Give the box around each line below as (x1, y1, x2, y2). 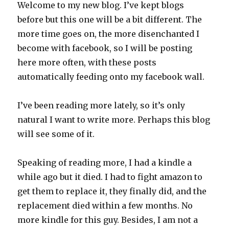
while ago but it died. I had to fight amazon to (17, 172, 203, 182)
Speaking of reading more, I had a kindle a (17, 157, 192, 168)
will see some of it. (17, 129, 95, 140)
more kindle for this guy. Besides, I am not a (17, 215, 198, 225)
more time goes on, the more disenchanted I (17, 29, 200, 39)
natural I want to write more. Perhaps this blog (17, 114, 211, 125)
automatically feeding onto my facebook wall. (17, 72, 205, 82)
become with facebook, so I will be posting (17, 43, 193, 54)
